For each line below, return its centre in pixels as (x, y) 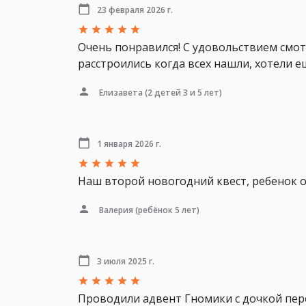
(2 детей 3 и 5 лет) (182, 92)
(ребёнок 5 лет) (166, 210)
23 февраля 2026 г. (135, 10)
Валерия (116, 210)
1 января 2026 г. (129, 143)
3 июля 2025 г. (126, 261)
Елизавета (121, 92)
